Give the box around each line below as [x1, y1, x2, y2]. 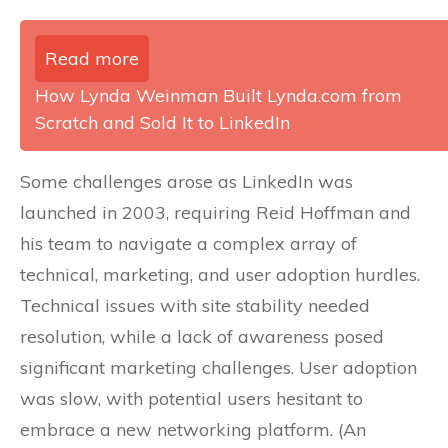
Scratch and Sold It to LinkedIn [35, 111, 290, 134]
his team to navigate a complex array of [20, 232, 357, 255]
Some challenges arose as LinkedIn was [20, 170, 353, 193]
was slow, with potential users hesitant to [20, 387, 363, 410]
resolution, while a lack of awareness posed [20, 325, 384, 348]
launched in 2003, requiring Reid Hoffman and [20, 201, 411, 224]
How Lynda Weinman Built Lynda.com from [35, 84, 402, 107]
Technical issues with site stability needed [20, 294, 370, 317]
